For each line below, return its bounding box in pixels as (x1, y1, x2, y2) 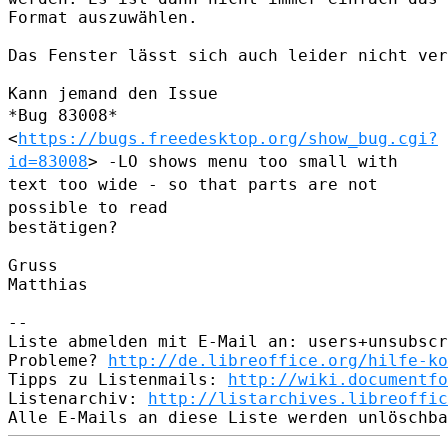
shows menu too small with (148, 151, 398, 171)
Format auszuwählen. (8, 7, 198, 27)
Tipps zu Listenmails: (8, 369, 228, 389)
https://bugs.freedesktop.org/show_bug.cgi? (18, 128, 438, 148)
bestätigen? (8, 217, 118, 237)
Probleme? (8, 350, 108, 370)
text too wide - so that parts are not (8, 174, 378, 194)
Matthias (8, 274, 88, 294)
